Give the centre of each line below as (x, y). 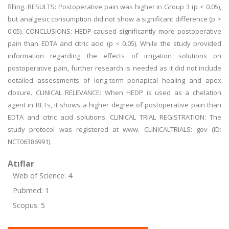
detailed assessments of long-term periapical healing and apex (114, 80)
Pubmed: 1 (31, 190)
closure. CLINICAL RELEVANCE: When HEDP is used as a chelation (114, 93)
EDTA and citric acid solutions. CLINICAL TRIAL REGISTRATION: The (114, 117)
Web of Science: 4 (42, 176)
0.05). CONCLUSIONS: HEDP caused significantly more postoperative (114, 31)
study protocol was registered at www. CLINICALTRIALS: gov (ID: (114, 129)
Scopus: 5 (29, 205)
